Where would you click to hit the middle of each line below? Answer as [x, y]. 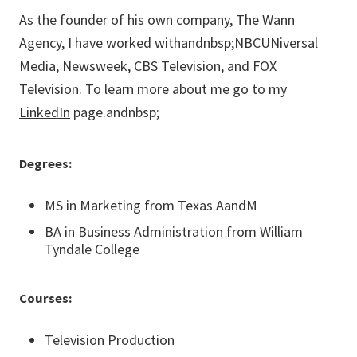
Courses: [45, 298]
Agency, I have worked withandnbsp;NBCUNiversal [169, 43]
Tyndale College [92, 249]
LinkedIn [45, 112]
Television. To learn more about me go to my [153, 89]
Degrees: [45, 164]
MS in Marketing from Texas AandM [151, 206]
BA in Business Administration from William [174, 231]
